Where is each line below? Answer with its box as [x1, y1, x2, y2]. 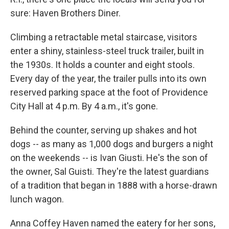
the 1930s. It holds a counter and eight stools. [10, 59, 195, 71]
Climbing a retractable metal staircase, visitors [10, 32, 197, 43]
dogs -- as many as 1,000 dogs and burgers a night [10, 139, 213, 150]
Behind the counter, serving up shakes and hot [10, 125, 197, 136]
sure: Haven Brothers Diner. [10, 8, 121, 19]
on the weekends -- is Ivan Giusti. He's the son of [10, 152, 208, 164]
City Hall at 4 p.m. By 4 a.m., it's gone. [10, 101, 158, 112]
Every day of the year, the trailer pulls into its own [10, 73, 207, 84]
